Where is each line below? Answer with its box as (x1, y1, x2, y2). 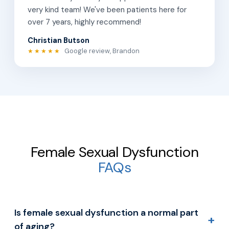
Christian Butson (28, 36, 89, 45)
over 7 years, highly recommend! (28, 17, 141, 28)
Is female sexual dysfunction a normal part (14, 207, 198, 219)
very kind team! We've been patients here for (28, 5, 187, 15)
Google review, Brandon (63, 47, 140, 56)
